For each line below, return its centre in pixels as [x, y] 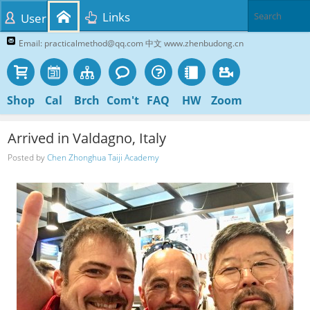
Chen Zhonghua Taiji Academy [103, 157]
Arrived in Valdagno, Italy [87, 138]
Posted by [28, 157]
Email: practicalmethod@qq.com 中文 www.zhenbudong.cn [131, 44]
